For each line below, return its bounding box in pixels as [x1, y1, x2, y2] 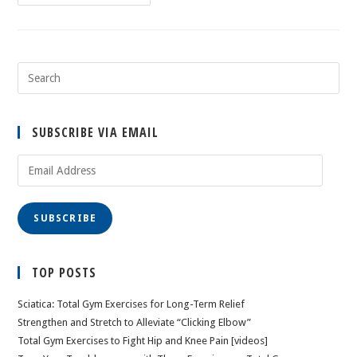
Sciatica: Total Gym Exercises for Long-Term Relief [18, 298, 245, 310]
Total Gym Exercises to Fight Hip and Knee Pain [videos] [18, 335, 269, 347]
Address [17, 175, 56, 187]
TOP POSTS [32, 264, 97, 281]
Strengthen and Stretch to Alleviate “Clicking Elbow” [18, 316, 252, 328]
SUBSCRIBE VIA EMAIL [32, 124, 159, 141]
